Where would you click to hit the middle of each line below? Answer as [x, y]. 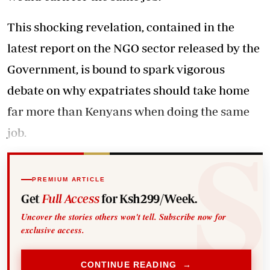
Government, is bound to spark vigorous [116, 69]
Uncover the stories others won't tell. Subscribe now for [124, 217]
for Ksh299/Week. [148, 199]
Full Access [71, 199]
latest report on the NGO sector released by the [133, 48]
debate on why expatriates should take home [128, 90]
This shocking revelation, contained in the [121, 27]
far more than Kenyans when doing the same [128, 111]
